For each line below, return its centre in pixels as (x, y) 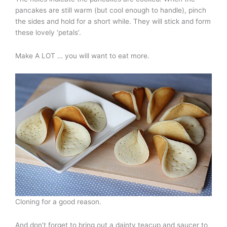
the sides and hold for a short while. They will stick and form (113, 21)
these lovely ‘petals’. (48, 32)
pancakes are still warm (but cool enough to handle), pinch (111, 10)
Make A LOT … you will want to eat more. (82, 55)
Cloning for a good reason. (58, 202)
